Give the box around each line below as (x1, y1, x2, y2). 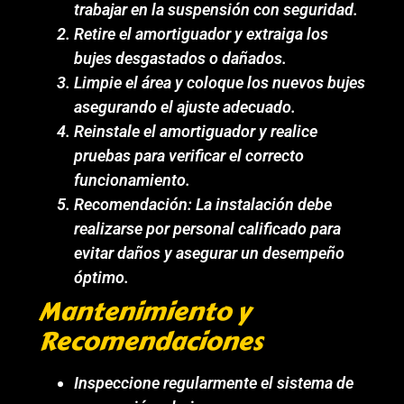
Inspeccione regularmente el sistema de (74, 372, 354, 392)
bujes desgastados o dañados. (74, 48, 288, 68)
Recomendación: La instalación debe (74, 194, 333, 214)
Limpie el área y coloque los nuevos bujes (74, 72, 366, 92)
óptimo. (74, 267, 130, 287)
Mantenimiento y (38, 291, 251, 331)
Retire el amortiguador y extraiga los (74, 23, 329, 43)
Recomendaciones (38, 321, 263, 361)
